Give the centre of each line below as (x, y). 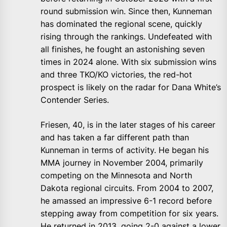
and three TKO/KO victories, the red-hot (116, 75)
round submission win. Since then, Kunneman (126, 11)
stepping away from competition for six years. (129, 214)
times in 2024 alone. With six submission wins (128, 62)
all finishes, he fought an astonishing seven (123, 49)
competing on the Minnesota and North (116, 176)
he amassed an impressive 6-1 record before (126, 201)
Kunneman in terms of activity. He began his (125, 150)
